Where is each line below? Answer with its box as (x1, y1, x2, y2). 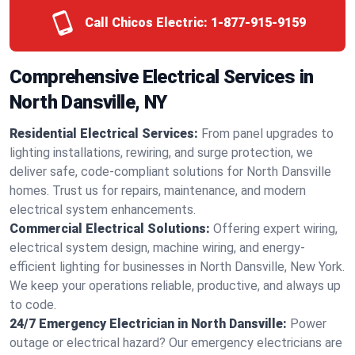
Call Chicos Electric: (84, 15, 208, 30)
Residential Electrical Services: (10, 126, 198, 141)
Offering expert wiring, (213, 221, 338, 236)
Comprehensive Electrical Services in (10, 66, 314, 88)
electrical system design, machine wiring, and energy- (10, 240, 305, 255)
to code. (10, 297, 56, 312)
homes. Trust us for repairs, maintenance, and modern (10, 183, 306, 198)
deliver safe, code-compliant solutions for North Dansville (10, 164, 331, 179)
